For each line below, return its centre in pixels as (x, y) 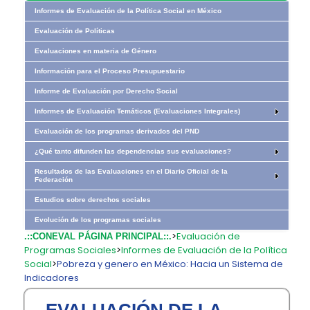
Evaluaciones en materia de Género (96, 51)
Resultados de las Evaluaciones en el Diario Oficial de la (131, 171)
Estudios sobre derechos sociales (93, 200)
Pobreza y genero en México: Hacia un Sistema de (170, 264)
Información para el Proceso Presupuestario (110, 71)
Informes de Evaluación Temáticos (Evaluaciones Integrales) (138, 111)
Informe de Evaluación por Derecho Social (107, 91)
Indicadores (52, 278)
